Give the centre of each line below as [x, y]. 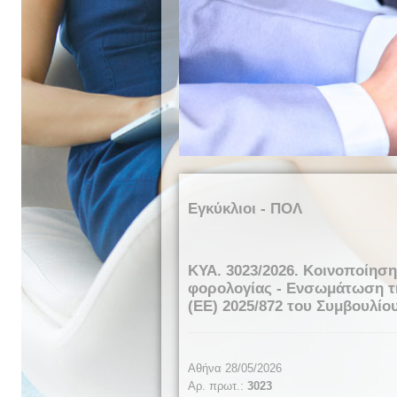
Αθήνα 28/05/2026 [235, 368]
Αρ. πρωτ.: [218, 385]
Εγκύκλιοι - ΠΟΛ [245, 208]
